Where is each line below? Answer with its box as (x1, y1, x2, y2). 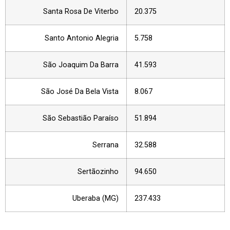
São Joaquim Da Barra (43, 61, 119, 70)
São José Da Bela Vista (41, 87, 119, 97)
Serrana (92, 141, 119, 150)
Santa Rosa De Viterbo (43, 7, 119, 16)
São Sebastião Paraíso (43, 114, 119, 123)
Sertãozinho (78, 167, 119, 177)
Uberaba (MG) (72, 194, 119, 203)
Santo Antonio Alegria (45, 34, 119, 43)
